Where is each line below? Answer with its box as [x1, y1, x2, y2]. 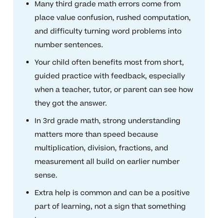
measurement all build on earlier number [34, 157, 180, 167]
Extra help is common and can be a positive [34, 188, 190, 199]
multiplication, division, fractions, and [34, 143, 168, 154]
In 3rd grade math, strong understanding [34, 116, 181, 127]
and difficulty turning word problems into [34, 26, 182, 37]
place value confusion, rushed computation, [34, 13, 191, 23]
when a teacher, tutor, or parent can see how [34, 85, 193, 95]
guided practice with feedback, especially [34, 71, 185, 82]
